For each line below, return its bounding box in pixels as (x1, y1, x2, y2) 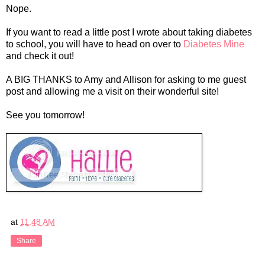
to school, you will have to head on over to (6, 38, 183, 49)
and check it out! (6, 50, 74, 61)
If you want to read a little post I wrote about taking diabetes (6, 27, 252, 37)
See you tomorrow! (6, 109, 85, 120)
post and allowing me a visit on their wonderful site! (6, 86, 219, 96)
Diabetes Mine (183, 38, 244, 49)
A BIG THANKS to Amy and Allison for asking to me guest (6, 74, 246, 85)
